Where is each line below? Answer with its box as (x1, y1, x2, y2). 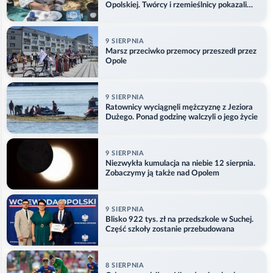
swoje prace (105, 10, 147, 19)
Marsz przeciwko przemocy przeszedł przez (105, 47, 257, 55)
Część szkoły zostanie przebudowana (105, 225, 235, 233)
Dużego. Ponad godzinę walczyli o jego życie (105, 113, 258, 121)
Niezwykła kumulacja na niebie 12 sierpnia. (105, 159, 255, 168)
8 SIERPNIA (105, 261, 144, 269)
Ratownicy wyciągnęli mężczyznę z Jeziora (105, 103, 253, 112)
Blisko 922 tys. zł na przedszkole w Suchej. (105, 215, 253, 224)
